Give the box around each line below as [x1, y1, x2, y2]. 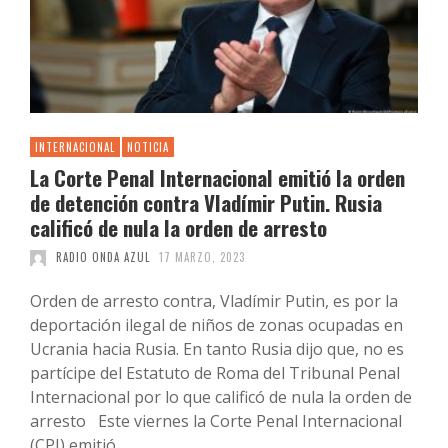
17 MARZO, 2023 [159, 249, 245, 266]
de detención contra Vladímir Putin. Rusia [30, 187, 382, 219]
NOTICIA [127, 139, 169, 156]
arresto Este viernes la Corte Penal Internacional [30, 410, 402, 433]
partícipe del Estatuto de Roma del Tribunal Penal [30, 362, 400, 385]
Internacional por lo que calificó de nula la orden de [30, 386, 412, 409]
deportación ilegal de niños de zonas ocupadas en [30, 314, 403, 337]
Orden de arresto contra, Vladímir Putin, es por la [30, 290, 398, 313]
